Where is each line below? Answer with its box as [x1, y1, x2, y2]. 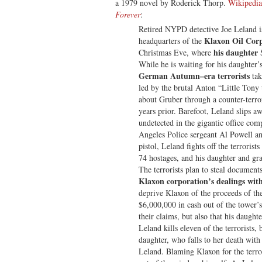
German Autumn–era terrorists [139, 69, 250, 82]
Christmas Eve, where [139, 46, 213, 58]
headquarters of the [139, 35, 204, 46]
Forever [115, 8, 140, 20]
